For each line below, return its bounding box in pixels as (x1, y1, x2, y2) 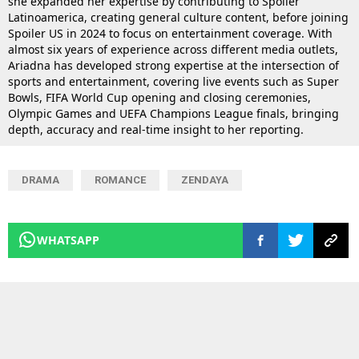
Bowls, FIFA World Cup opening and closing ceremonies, (8, 90, 311, 106)
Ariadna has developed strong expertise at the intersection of (8, 58, 339, 74)
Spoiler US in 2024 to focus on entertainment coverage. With (8, 26, 333, 42)
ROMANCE (95, 174, 146, 187)
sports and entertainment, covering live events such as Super (8, 74, 339, 90)
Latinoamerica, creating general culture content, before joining (8, 10, 349, 26)
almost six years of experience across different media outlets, (8, 42, 338, 58)
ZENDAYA (181, 174, 228, 187)
